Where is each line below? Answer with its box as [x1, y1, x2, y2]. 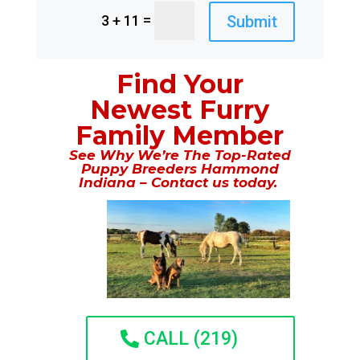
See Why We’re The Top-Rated [68, 147, 291, 163]
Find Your [116, 68, 243, 100]
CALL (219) [144, 328, 239, 350]
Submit [227, 12, 278, 31]
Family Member [76, 120, 284, 151]
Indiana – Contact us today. [78, 174, 281, 190]
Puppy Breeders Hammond [80, 161, 279, 177]
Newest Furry [90, 94, 270, 125]
